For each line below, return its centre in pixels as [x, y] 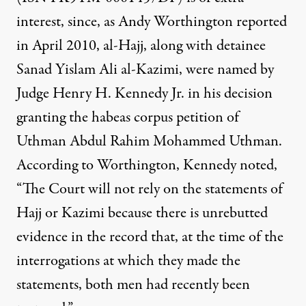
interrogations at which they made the [128, 261]
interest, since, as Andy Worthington [126, 22]
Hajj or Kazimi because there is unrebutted [142, 213]
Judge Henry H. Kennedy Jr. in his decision [144, 94]
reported [262, 22]
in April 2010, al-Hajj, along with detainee [141, 46]
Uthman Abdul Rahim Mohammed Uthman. [149, 141]
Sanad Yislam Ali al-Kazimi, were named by [145, 70]
